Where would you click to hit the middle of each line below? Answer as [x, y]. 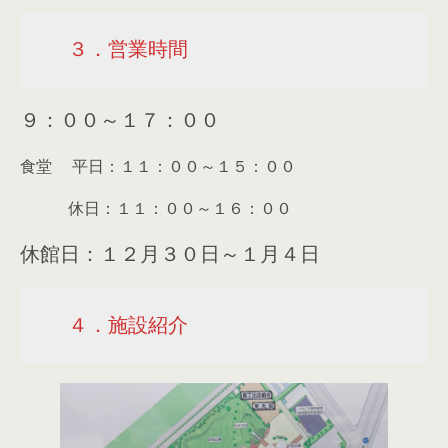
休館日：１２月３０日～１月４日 [170, 253]
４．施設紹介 [127, 324]
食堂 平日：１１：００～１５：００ [158, 166]
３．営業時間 [127, 48]
